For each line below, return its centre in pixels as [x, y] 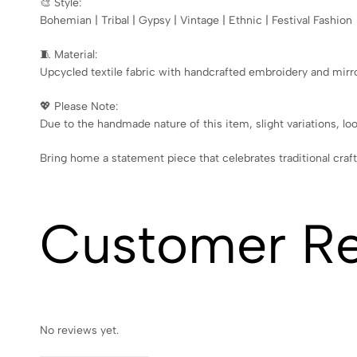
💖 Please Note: [79, 106]
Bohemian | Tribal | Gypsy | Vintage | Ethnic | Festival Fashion [196, 20]
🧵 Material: [69, 54]
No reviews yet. [79, 330]
